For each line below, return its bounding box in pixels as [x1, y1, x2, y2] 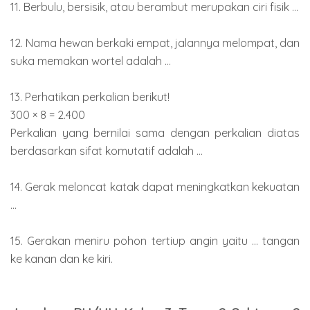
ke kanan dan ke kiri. [10, 251, 113, 266]
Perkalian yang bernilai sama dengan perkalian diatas [10, 125, 300, 140]
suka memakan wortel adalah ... [10, 53, 171, 68]
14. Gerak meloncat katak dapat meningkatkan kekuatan [10, 179, 300, 194]
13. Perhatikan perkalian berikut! [10, 89, 170, 104]
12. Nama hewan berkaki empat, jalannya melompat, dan [10, 35, 300, 50]
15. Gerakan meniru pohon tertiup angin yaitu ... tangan [10, 233, 300, 248]
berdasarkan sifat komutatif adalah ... [10, 143, 203, 158]
